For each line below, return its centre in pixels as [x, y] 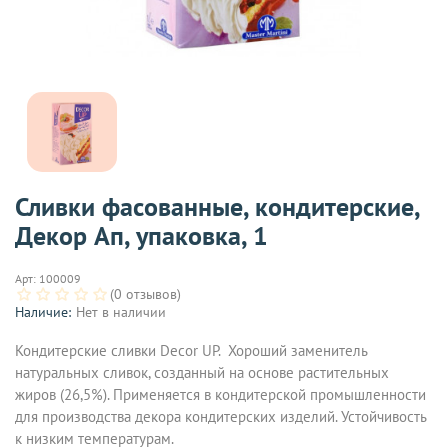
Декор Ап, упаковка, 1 [141, 236]
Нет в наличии [121, 311]
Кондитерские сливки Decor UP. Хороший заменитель [191, 350]
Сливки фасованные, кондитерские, [217, 207]
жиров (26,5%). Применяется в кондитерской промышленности [220, 394]
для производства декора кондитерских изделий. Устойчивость [221, 416]
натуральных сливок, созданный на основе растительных [202, 372]
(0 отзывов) [145, 293]
